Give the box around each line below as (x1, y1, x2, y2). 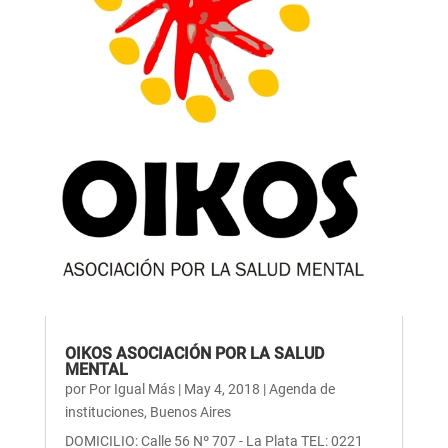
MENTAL (64, 360, 128, 380)
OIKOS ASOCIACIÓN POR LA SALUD (64, 344, 324, 364)
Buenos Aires (149, 404, 231, 421)
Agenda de (268, 381, 335, 398)
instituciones (64, 404, 144, 421)
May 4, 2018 (183, 381, 260, 398)
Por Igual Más (88, 381, 175, 398)
